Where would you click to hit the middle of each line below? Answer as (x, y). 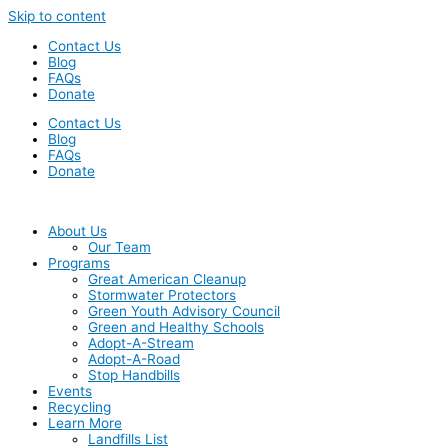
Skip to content (57, 16)
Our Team (119, 246)
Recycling (79, 406)
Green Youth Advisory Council (184, 310)
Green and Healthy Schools (176, 326)
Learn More (85, 422)
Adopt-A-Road (134, 358)
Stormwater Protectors (162, 294)
